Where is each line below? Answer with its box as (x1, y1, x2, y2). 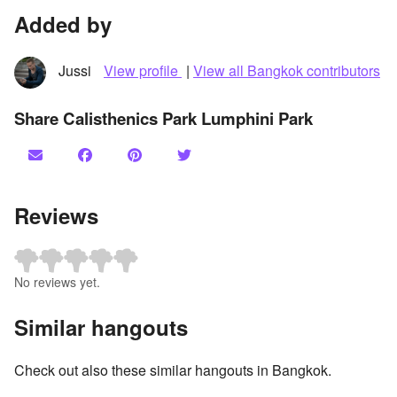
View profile (104, 60, 182, 82)
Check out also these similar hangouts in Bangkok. (14, 359, 331, 380)
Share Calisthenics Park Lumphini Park (14, 106, 313, 131)
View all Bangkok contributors (193, 60, 380, 82)
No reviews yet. (14, 272, 100, 291)
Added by (14, 9, 112, 40)
